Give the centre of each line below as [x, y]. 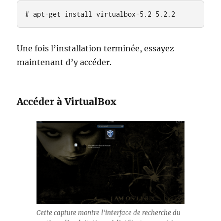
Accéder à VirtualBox [67, 102]
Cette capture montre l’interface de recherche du [109, 213]
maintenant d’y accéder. [64, 62]
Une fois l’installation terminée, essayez [96, 48]
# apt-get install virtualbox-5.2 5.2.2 [100, 14]
